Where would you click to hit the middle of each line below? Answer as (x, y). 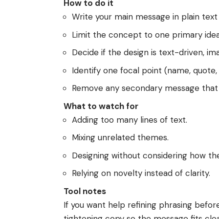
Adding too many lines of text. (130, 120)
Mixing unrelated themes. (120, 138)
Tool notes (85, 191)
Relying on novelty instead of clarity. (141, 173)
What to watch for (101, 106)
